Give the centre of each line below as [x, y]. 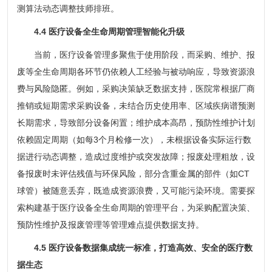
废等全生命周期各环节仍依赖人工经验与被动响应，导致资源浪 [136, 71]
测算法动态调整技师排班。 [68, 8]
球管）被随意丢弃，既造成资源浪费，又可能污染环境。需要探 [136, 190]
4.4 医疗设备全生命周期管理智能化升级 [109, 31]
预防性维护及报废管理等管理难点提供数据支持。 [110, 224]
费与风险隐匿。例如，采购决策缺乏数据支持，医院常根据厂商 [136, 88]
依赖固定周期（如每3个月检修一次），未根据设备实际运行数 [134, 139]
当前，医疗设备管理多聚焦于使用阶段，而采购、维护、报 [136, 54]
